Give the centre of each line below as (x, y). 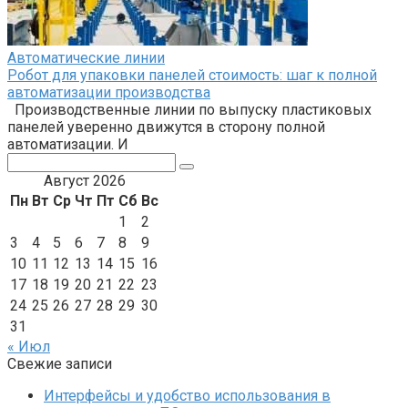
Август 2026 (84, 180)
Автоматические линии (86, 57)
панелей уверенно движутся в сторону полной (166, 127)
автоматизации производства (109, 92)
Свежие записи (60, 363)
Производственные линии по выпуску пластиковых (189, 109)
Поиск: (29, 160)
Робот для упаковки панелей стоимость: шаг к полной (192, 75)
